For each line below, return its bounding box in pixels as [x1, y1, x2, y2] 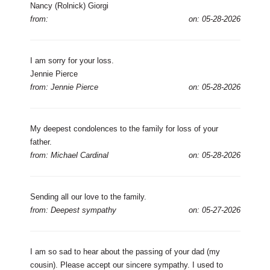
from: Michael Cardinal [30, 150, 108, 160]
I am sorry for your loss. [30, 55, 114, 65]
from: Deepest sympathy [30, 205, 116, 215]
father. [30, 137, 52, 146]
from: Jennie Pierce [30, 82, 98, 92]
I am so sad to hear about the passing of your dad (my [30, 246, 220, 256]
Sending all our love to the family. [30, 192, 146, 201]
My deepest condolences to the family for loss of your [30, 124, 218, 133]
